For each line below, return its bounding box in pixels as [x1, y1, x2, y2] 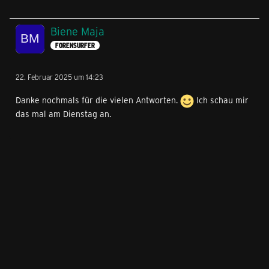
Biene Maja [50, 24, 104, 39]
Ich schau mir [194, 94, 249, 106]
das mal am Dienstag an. [16, 108, 111, 120]
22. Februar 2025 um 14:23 [16, 72, 103, 82]
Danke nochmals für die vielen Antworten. [16, 94, 180, 106]
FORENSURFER [55, 40, 95, 50]
